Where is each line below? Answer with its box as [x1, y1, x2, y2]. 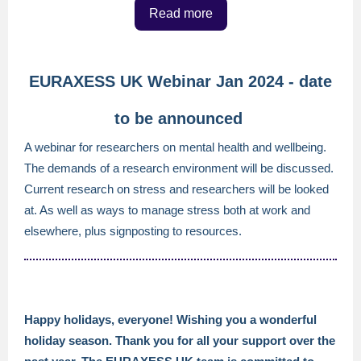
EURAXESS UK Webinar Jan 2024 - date [29, 73, 332, 90]
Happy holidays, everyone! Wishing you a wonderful [24, 313, 317, 326]
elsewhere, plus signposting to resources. [24, 224, 242, 238]
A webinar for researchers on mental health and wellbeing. [24, 140, 326, 154]
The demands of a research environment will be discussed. [24, 161, 334, 175]
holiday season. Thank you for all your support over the [24, 334, 335, 347]
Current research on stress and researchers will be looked [24, 182, 329, 196]
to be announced [114, 110, 247, 127]
